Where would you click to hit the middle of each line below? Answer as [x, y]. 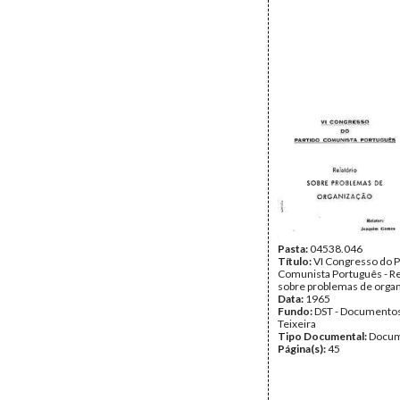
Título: [296, 261]
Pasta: [294, 249]
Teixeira [297, 324]
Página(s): [303, 349]
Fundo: [296, 311]
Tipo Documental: [323, 336]
